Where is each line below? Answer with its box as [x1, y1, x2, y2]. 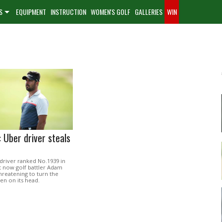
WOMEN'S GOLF [91, 6, 130, 17]
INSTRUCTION [51, 6, 86, 17]
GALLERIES [135, 6, 163, 17]
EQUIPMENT [16, 6, 46, 17]
